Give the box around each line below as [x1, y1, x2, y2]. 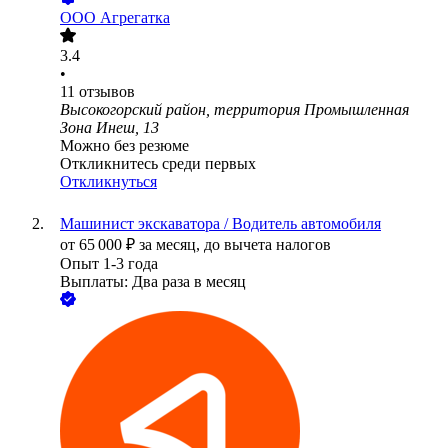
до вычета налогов [204, 236, 331, 254]
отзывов [79, 83, 135, 101]
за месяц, [139, 236, 204, 254]
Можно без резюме [60, 137, 189, 155]
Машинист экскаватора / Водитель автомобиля [60, 215, 381, 233]
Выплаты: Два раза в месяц [60, 273, 246, 291]
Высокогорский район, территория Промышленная [60, 101, 409, 119]
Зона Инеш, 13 [60, 119, 159, 137]
